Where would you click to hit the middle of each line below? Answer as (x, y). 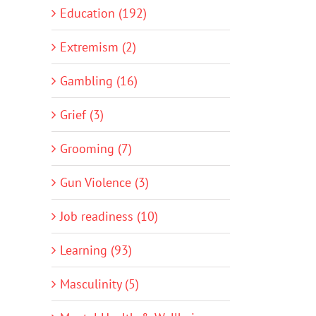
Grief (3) (82, 114)
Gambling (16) (99, 80)
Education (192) (103, 13)
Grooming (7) (96, 148)
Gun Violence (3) (104, 182)
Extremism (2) (98, 47)
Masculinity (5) (99, 284)
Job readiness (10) (109, 216)
